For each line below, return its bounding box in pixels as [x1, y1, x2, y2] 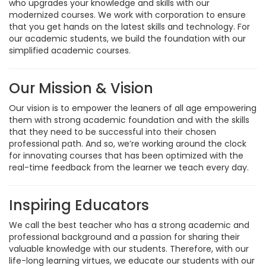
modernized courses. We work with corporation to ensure [9, 8, 246, 21]
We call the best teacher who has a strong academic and [9, 218, 249, 231]
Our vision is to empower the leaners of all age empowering [9, 102, 256, 114]
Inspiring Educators [9, 195, 149, 215]
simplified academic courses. [9, 44, 131, 56]
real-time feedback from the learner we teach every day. [9, 161, 249, 173]
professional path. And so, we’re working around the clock [9, 137, 246, 150]
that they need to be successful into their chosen [9, 125, 216, 138]
